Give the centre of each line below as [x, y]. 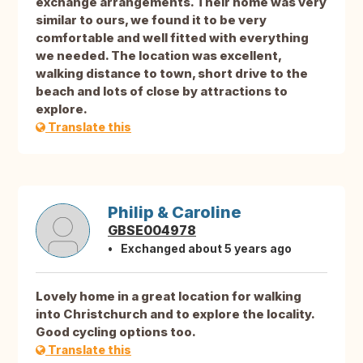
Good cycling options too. [116, 332]
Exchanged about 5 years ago [206, 249]
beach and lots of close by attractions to [162, 92]
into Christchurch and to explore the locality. [175, 314]
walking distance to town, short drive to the [172, 74]
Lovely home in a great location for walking [169, 297]
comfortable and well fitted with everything [172, 38]
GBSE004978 [152, 231]
